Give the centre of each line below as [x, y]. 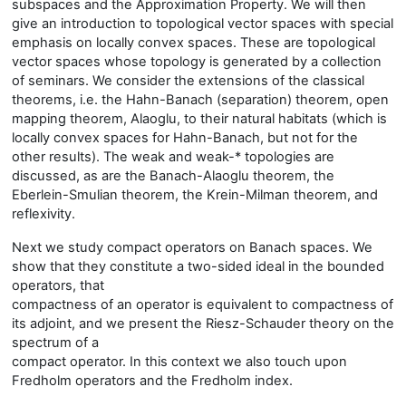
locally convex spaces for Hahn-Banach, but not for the [185, 138]
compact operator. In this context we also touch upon [179, 362]
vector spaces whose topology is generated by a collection [197, 62]
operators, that [58, 285]
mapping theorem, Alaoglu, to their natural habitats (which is [199, 119]
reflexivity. [43, 214]
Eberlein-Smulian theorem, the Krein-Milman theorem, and [195, 195]
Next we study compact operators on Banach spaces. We [192, 247]
